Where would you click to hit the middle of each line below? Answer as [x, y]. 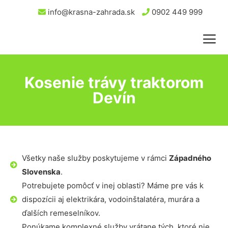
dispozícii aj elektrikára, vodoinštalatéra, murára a [110, 199]
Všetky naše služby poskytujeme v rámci [95, 158]
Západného [190, 158]
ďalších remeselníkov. [61, 213]
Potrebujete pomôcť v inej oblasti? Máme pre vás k [112, 186]
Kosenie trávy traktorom [114, 82]
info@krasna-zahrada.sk [90, 12]
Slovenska [41, 172]
